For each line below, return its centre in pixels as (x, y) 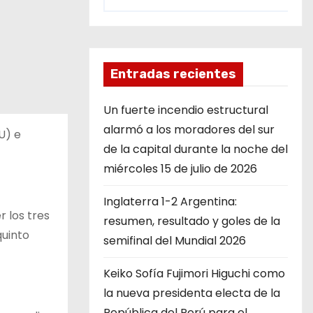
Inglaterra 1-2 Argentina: (170, 202)
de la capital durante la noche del (196, 149)
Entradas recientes (173, 74)
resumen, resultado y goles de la (192, 221)
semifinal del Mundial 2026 (175, 241)
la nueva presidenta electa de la (192, 293)
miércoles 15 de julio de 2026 (180, 169)
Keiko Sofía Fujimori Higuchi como (194, 274)
